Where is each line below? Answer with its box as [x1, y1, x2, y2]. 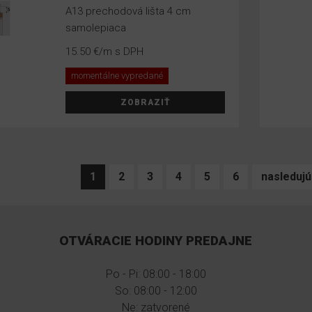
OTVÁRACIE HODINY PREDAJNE [59, 233, 253, 249]
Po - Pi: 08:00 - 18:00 [105, 267, 206, 281]
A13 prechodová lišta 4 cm [65, 5, 192, 17]
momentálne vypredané [71, 70, 164, 81]
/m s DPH [99, 45, 144, 58]
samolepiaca [65, 22, 127, 34]
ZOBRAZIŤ [120, 97, 171, 107]
